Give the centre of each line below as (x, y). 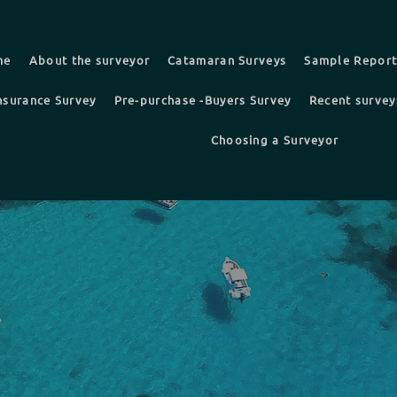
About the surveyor (90, 60)
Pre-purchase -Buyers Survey (202, 100)
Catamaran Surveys (227, 60)
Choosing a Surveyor (275, 140)
